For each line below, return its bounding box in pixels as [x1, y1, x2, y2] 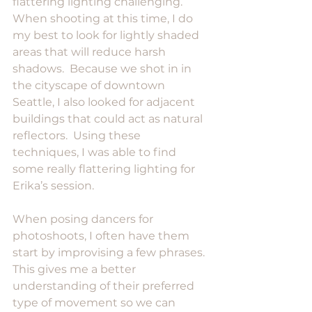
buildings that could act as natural [13, 111, 205, 125]
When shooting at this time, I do [13, 11, 196, 25]
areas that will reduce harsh [13, 45, 169, 58]
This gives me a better [13, 262, 139, 276]
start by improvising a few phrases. [13, 245, 210, 259]
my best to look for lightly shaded [13, 28, 202, 42]
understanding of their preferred [13, 279, 197, 292]
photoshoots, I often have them [13, 228, 192, 242]
